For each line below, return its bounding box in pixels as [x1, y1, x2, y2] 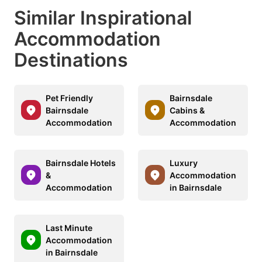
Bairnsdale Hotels [46, 157, 116, 168]
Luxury [170, 157, 198, 168]
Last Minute [46, 222, 92, 233]
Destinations [14, 48, 128, 71]
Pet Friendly [46, 92, 93, 103]
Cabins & [170, 105, 205, 115]
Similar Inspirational [14, 6, 192, 29]
